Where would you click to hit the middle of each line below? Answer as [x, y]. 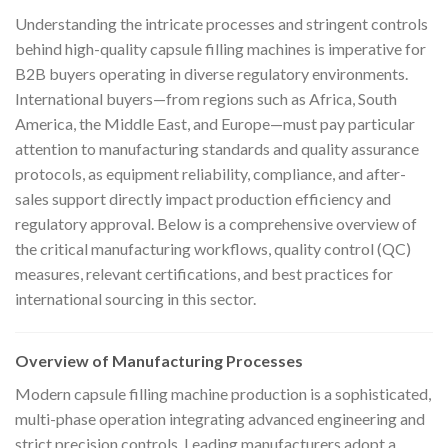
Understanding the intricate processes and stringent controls [221, 23]
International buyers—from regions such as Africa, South [206, 98]
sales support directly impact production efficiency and [203, 198]
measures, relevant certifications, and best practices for [204, 273]
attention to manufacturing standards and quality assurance [217, 148]
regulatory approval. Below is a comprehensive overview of [216, 223]
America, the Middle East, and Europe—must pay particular [215, 123]
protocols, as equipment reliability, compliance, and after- [210, 173]
